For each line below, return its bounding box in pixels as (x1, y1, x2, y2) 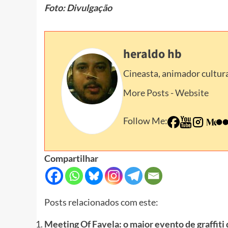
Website (175, 87, 209, 99)
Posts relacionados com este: (44, 196, 158, 208)
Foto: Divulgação (44, 2, 112, 14)
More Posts (123, 87, 169, 99)
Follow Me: (123, 115, 167, 127)
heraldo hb (123, 45, 182, 64)
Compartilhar (44, 153, 98, 164)
